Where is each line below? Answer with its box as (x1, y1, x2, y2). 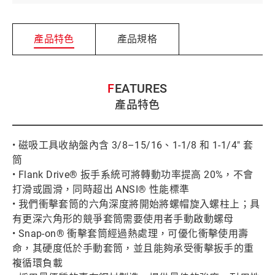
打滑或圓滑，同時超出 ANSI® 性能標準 (12, 184, 190, 196)
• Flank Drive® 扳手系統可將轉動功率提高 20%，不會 (12, 169, 254, 181)
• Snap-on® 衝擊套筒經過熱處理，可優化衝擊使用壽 (12, 228, 249, 240)
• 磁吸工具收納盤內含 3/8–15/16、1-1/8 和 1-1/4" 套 (12, 139, 254, 152)
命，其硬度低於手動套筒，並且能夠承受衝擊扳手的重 (12, 242, 254, 255)
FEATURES (114, 81, 168, 96)
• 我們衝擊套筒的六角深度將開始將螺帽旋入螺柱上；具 (12, 198, 260, 211)
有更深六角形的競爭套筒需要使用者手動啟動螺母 (12, 213, 234, 225)
